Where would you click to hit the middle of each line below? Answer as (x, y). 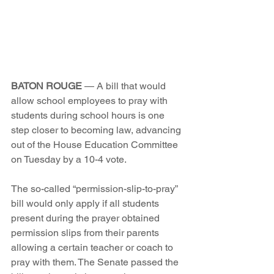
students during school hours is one (89, 116)
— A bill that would (125, 86)
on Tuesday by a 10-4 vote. (69, 160)
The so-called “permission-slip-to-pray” (95, 189)
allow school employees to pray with (91, 101)
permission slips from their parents (86, 233)
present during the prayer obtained (87, 218)
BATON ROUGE (46, 86)
